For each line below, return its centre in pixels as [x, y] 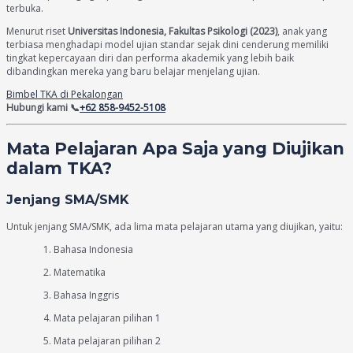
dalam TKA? [59, 169]
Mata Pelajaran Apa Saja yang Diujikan [175, 149]
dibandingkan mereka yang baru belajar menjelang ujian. [133, 71]
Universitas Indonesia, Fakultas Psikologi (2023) [173, 31]
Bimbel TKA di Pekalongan [65, 94]
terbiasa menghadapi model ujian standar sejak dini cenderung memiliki [167, 44]
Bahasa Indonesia [93, 249]
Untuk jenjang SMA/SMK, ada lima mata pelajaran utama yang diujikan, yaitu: [175, 226]
